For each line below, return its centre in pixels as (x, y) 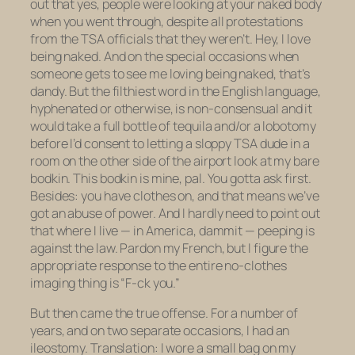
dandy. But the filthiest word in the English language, (176, 91)
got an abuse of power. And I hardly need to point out (175, 213)
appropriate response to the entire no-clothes (158, 265)
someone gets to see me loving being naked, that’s (170, 73)
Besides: (56, 195)
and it (296, 108)
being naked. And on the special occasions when (165, 56)
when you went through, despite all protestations (167, 21)
